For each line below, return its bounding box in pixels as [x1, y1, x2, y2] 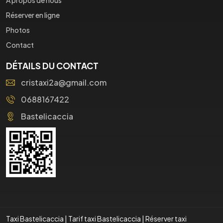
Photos [6, 25, 30, 34]
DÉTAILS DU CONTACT [6, 60, 99, 71]
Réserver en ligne [6, 10, 60, 19]
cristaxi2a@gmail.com [21, 77, 107, 88]
